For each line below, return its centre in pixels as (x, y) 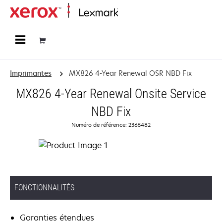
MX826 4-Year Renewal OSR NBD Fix (130, 73)
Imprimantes (31, 73)
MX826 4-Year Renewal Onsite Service (111, 94)
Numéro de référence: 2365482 (111, 125)
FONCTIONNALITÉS (44, 188)
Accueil (128, 13)
